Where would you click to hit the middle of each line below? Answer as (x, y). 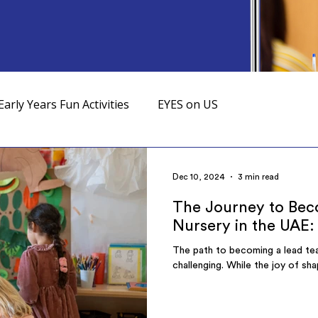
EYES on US (188, 104)
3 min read (258, 177)
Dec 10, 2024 (199, 177)
